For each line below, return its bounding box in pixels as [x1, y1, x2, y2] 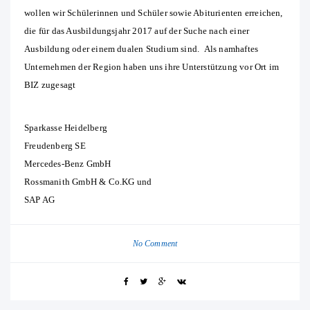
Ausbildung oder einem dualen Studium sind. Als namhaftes [24, 44, 259, 55]
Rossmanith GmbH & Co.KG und [24, 176, 152, 188]
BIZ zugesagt [24, 80, 76, 91]
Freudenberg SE [24, 140, 86, 152]
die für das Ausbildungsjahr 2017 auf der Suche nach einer [24, 26, 250, 37]
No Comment [132, 239, 178, 249]
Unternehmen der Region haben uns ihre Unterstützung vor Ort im [24, 62, 280, 73]
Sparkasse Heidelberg [24, 122, 107, 134]
